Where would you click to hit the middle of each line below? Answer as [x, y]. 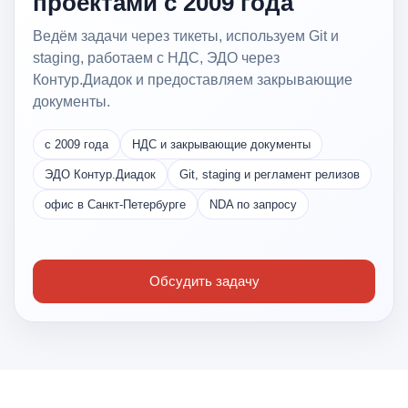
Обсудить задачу [204, 280]
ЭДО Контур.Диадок [100, 174]
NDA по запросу [253, 204]
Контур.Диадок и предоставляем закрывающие [193, 79]
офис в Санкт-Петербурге [115, 204]
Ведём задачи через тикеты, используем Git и [186, 36]
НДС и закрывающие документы [221, 144]
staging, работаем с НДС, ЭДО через [156, 57]
